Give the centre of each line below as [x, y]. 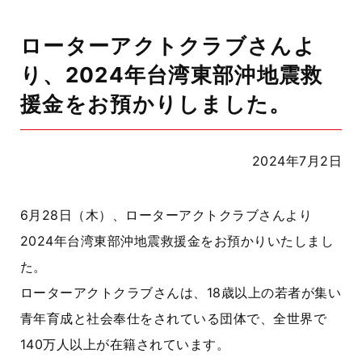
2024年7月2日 [297, 161]
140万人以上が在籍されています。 [125, 344]
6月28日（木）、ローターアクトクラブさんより [166, 215]
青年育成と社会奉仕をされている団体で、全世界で [174, 318]
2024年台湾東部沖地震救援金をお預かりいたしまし [177, 241]
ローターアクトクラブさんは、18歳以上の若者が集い [181, 293]
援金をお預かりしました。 [156, 104]
